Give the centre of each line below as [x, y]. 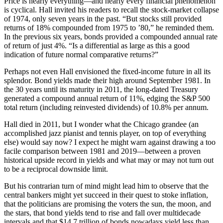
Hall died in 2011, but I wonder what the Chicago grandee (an [101, 124]
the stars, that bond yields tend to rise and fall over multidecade [102, 213]
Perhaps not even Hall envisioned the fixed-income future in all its [107, 71]
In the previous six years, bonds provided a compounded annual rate [111, 36]
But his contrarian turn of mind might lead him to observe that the [106, 186]
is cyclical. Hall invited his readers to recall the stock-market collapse [111, 9]
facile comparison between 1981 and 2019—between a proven [102, 151]
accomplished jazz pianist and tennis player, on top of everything [105, 133]
